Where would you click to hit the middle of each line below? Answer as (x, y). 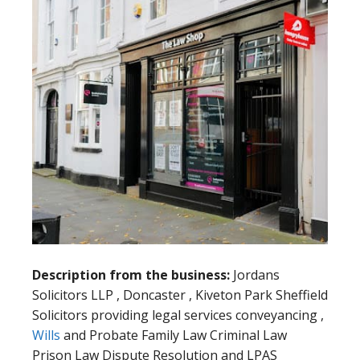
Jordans (256, 275)
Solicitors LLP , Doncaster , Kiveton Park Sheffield (180, 295)
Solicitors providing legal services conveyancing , (178, 315)
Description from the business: (133, 275)
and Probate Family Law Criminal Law (174, 335)
